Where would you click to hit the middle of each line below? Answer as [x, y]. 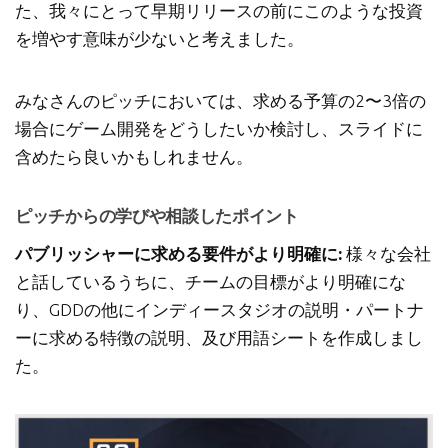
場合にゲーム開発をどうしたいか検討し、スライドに [219, 129]
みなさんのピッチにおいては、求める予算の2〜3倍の [220, 101]
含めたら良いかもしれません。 [134, 157]
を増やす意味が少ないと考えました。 [159, 39]
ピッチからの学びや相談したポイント [157, 216]
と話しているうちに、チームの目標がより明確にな [210, 282]
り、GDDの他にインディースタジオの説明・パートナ [219, 310]
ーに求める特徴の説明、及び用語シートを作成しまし [219, 338]
